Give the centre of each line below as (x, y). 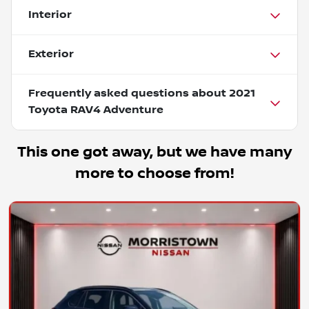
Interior (50, 14)
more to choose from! (154, 173)
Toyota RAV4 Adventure (96, 110)
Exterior (51, 54)
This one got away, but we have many (154, 152)
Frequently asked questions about (129, 93)
